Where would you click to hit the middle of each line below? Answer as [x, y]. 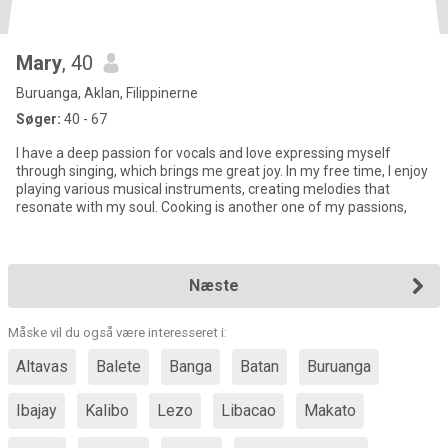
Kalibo [107, 410]
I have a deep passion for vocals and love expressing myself [203, 153]
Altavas [42, 366]
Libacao [248, 410]
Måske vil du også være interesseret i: [117, 332]
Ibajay [36, 410]
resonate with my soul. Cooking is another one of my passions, [211, 207]
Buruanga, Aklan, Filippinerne [107, 93]
